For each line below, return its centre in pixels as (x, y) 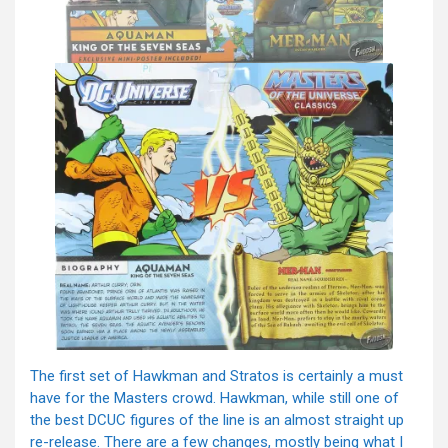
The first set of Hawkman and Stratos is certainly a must (216, 376)
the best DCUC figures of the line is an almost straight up (217, 420)
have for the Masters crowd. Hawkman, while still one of (214, 398)
